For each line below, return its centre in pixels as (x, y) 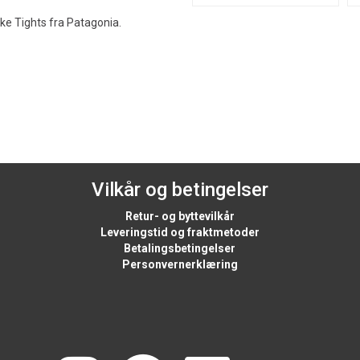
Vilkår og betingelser (180, 190)
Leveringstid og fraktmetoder (180, 232)
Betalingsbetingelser (180, 248)
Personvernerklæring (180, 264)
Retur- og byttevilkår (180, 216)
